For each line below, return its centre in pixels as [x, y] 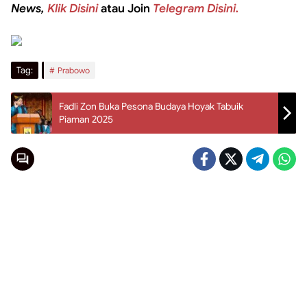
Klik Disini [73, 9]
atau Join [125, 9]
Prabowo [74, 70]
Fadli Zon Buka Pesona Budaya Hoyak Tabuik [151, 106]
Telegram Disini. [196, 9]
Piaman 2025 [86, 119]
